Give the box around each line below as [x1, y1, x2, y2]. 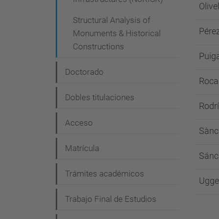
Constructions [73, 42, 124, 51]
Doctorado [65, 67, 104, 77]
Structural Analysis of [73, 15, 151, 25]
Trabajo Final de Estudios [65, 194, 156, 204]
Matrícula [65, 143, 99, 153]
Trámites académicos [65, 169, 144, 178]
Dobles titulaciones [65, 92, 134, 102]
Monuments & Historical [73, 28, 161, 38]
